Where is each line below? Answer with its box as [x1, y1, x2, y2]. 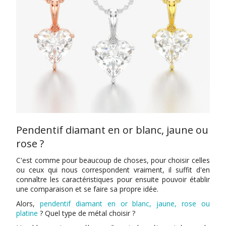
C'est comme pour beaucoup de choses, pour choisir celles [16, 155, 210, 165]
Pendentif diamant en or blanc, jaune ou [16, 123, 209, 137]
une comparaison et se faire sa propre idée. [16, 184, 159, 194]
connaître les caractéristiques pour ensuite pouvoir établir [16, 174, 210, 184]
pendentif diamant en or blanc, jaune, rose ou [40, 198, 210, 208]
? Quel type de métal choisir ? [38, 208, 136, 218]
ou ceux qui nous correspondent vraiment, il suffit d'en [16, 164, 210, 175]
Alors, [16, 198, 40, 208]
